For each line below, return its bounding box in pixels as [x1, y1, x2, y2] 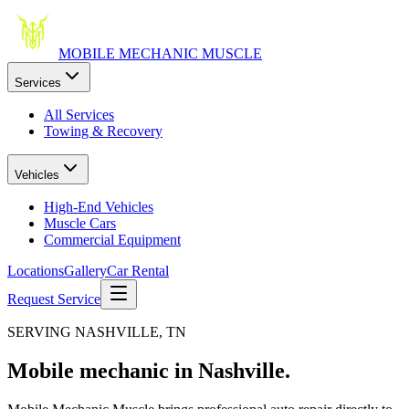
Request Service [7, 291, 100, 307]
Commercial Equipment [44, 232, 181, 247]
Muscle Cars [44, 215, 116, 231]
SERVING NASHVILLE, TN [7, 324, 186, 340]
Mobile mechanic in [7, 358, 193, 383]
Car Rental [107, 263, 169, 278]
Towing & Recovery [44, 123, 163, 139]
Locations [7, 263, 64, 278]
